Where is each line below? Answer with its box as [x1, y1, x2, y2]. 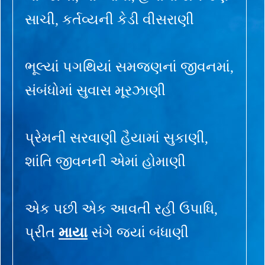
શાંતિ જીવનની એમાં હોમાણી [25, 153, 186, 169]
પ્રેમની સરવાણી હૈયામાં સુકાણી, [25, 130, 208, 146]
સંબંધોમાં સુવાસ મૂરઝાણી [25, 82, 166, 98]
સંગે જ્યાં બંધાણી [88, 224, 189, 240]
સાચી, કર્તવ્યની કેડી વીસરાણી [25, 11, 194, 27]
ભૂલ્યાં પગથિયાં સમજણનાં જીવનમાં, [25, 59, 234, 75]
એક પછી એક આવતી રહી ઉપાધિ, [25, 201, 218, 216]
